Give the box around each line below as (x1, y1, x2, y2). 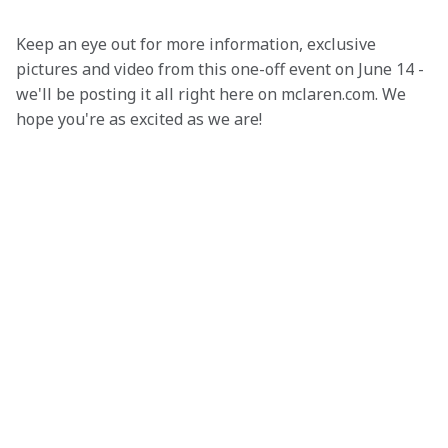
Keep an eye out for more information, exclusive (16, 33, 380, 55)
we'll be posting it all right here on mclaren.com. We (16, 83, 410, 105)
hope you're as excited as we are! (16, 108, 262, 130)
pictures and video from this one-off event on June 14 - (16, 58, 428, 80)
